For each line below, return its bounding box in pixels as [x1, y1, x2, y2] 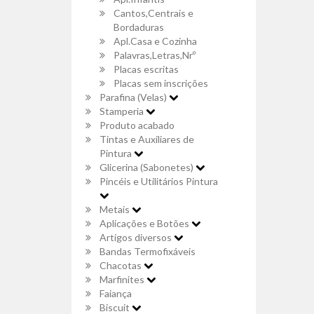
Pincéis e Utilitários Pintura [100, 175, 218, 187]
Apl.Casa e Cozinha [114, 35, 197, 47]
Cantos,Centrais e [114, 7, 193, 19]
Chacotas [100, 259, 144, 271]
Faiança [100, 287, 132, 299]
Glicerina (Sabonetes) [100, 161, 196, 173]
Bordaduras [114, 21, 164, 33]
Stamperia [100, 105, 146, 117]
